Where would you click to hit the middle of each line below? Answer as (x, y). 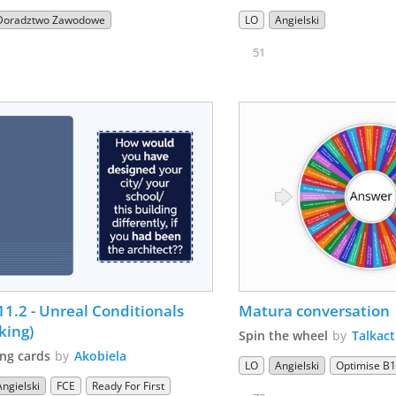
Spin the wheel (284, 336)
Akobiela (101, 356)
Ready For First (129, 386)
